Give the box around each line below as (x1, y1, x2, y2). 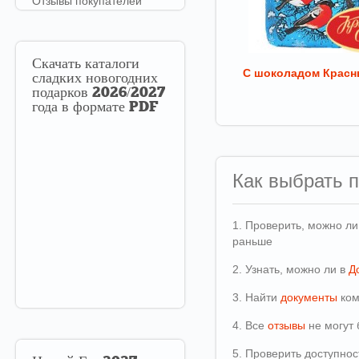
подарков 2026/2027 (32, 86, 165, 101)
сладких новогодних (32, 71, 158, 87)
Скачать (32, 57, 81, 72)
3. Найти (232, 291, 280, 304)
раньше (232, 235, 272, 248)
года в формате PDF (32, 100, 158, 115)
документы (280, 291, 337, 304)
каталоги (81, 57, 139, 72)
